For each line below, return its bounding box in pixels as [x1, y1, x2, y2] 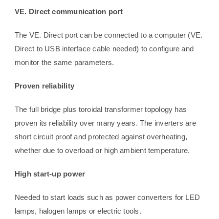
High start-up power [14, 170, 86, 178]
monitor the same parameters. [14, 58, 114, 67]
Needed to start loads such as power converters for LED [14, 193, 200, 202]
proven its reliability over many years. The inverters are [14, 119, 196, 128]
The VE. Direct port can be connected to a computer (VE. [14, 31, 203, 40]
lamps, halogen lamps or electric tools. [14, 207, 141, 216]
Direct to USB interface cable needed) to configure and [14, 44, 194, 53]
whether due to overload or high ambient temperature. [14, 146, 190, 155]
